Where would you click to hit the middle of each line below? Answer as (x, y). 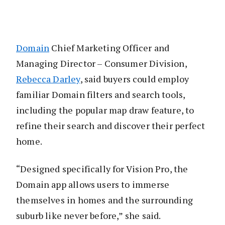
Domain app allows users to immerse (93, 185)
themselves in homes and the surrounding (105, 200)
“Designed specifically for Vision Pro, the (102, 169)
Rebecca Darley (48, 79)
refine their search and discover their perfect (111, 126)
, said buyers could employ (135, 79)
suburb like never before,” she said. (89, 216)
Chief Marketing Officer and (109, 48)
